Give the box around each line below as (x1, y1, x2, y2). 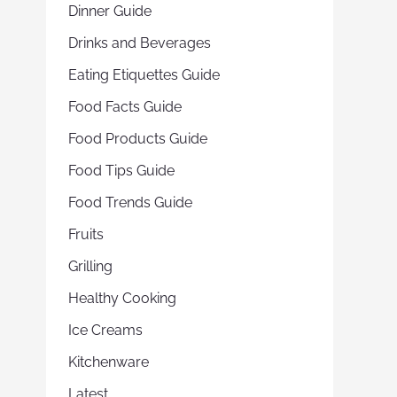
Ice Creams (68, 322, 143, 339)
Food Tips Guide (68, 162, 175, 179)
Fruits (68, 226, 104, 243)
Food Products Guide (68, 130, 207, 147)
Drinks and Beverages (68, 35, 211, 51)
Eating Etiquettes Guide (68, 66, 220, 83)
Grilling (68, 258, 113, 275)
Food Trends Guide (68, 194, 192, 211)
